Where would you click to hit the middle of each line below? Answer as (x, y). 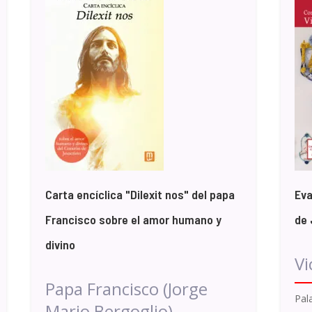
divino (60, 244)
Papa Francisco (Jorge (126, 288)
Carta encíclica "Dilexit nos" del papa (140, 194)
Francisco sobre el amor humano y (133, 219)
